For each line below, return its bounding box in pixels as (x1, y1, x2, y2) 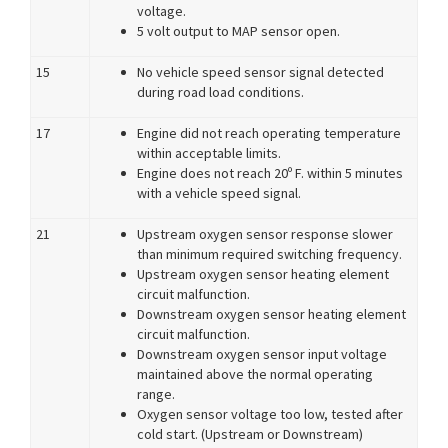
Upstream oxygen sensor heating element (137, 265, 389, 283)
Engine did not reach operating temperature (137, 124, 401, 142)
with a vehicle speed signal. (137, 184, 301, 202)
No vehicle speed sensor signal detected (137, 63, 384, 81)
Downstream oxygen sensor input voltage (137, 345, 387, 363)
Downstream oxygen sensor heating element (137, 305, 406, 323)
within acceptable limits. (137, 144, 281, 162)
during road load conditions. (137, 83, 304, 101)
